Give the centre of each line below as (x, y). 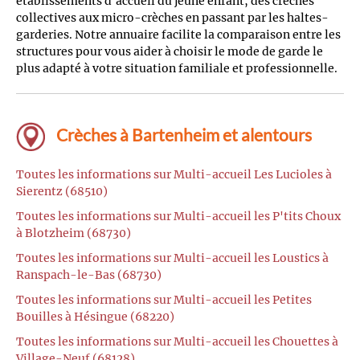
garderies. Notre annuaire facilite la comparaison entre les (178, 34)
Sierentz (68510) (62, 192)
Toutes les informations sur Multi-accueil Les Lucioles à (174, 175)
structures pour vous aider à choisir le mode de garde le (170, 51)
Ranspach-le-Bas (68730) (89, 275)
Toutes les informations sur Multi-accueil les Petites (164, 300)
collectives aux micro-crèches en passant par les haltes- (172, 17)
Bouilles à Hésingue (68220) (95, 317)
